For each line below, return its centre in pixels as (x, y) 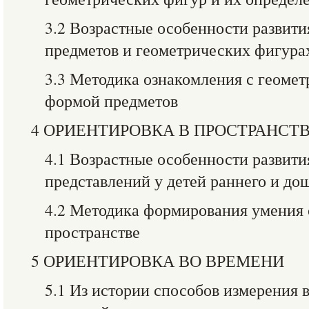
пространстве (92, 232)
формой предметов (111, 101)
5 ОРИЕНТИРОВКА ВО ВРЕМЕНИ (158, 261)
